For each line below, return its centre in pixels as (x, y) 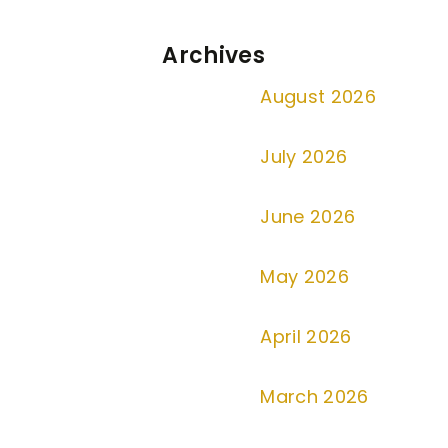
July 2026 (304, 156)
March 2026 (314, 396)
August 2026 (318, 96)
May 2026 (305, 276)
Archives (214, 55)
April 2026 (306, 336)
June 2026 (308, 216)
